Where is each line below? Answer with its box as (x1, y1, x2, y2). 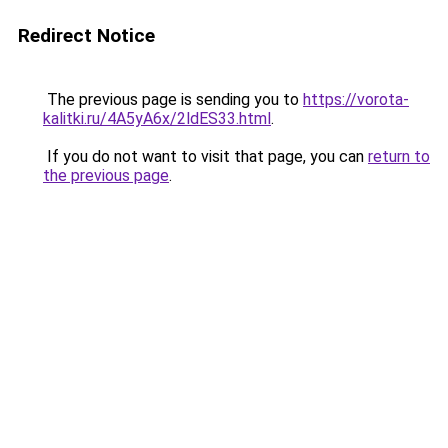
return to (368, 147, 430, 166)
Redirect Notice (18, 24, 155, 47)
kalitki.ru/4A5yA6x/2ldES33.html (43, 109, 271, 128)
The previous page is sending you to (43, 90, 303, 109)
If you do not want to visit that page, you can (43, 147, 368, 166)
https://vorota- (303, 90, 409, 109)
